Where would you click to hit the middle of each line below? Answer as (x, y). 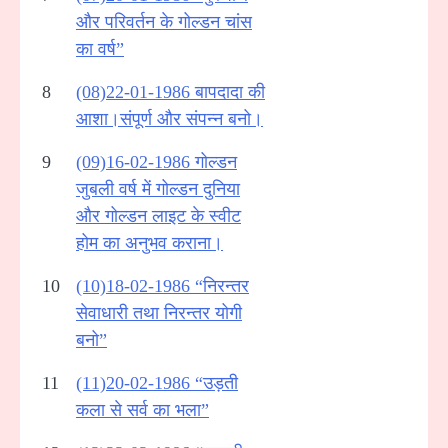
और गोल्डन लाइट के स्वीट (158, 215)
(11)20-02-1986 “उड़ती (157, 382)
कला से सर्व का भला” (142, 409)
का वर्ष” (100, 48)
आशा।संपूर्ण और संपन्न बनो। (169, 118)
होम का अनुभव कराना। (149, 242)
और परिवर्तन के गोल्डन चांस (164, 21)
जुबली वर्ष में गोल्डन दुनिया (158, 188)
